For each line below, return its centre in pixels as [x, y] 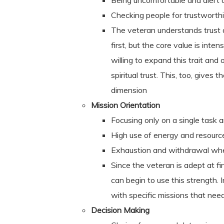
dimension [129, 90]
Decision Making [120, 210]
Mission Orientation [125, 105]
